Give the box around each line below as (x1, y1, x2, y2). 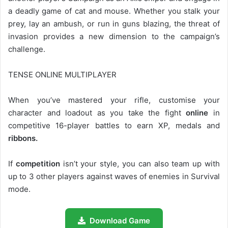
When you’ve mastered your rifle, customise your (8, 95, 220, 105)
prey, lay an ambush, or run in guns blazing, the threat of (8, 19, 220, 29)
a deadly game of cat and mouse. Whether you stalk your (8, 6, 220, 16)
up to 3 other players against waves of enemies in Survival (8, 172, 220, 182)
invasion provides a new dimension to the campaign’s (8, 32, 220, 42)
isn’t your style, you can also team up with (60, 159, 220, 169)
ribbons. (8, 133, 38, 144)
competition (15, 159, 60, 169)
